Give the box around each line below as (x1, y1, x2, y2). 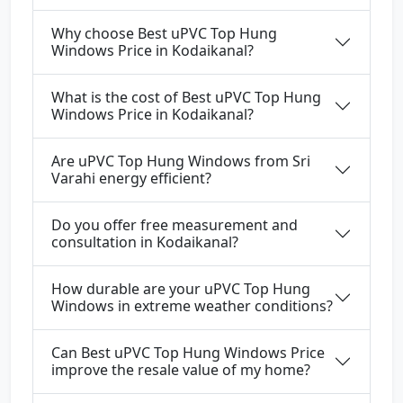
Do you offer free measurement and (51, 215, 298, 236)
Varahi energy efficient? (51, 168, 211, 189)
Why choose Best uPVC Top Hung (51, 23, 277, 44)
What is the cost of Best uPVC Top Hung (51, 87, 321, 108)
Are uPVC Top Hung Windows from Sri (51, 151, 310, 172)
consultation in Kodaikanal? (51, 232, 238, 253)
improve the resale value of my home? (51, 360, 310, 381)
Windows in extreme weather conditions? (51, 296, 333, 317)
